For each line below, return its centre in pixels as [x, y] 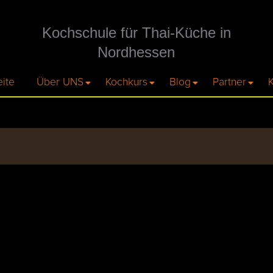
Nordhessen [136, 52]
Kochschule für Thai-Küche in [136, 33]
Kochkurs [126, 82]
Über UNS [60, 82]
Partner [229, 82]
